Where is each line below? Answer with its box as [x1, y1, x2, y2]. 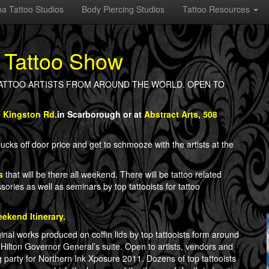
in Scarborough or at [57, 108, 144, 120]
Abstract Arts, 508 [144, 108, 217, 120]
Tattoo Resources [183, 3, 252, 15]
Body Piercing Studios [82, 3, 165, 15]
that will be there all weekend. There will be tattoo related [3, 168, 222, 180]
